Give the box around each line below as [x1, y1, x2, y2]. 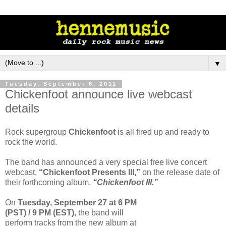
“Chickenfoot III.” [91, 178, 158, 187]
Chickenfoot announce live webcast [5, 87, 192, 101]
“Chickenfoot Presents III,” [39, 168, 140, 177]
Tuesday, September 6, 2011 [5, 81, 117, 87]
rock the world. [5, 138, 57, 147]
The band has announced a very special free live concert [5, 158, 207, 167]
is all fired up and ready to [116, 128, 209, 137]
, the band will [74, 208, 124, 217]
